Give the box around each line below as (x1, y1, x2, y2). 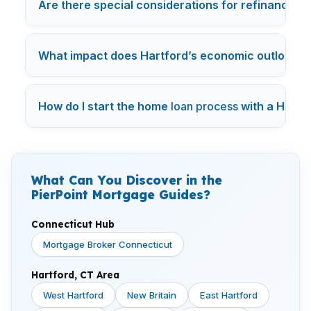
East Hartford (200, 289, 258, 301)
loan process (171, 99, 238, 113)
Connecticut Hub (31, 218, 115, 230)
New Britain (127, 289, 176, 301)
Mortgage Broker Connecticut (43, 239, 172, 250)
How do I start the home (38, 99, 171, 113)
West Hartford (43, 289, 103, 301)
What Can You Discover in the (31, 172, 222, 187)
